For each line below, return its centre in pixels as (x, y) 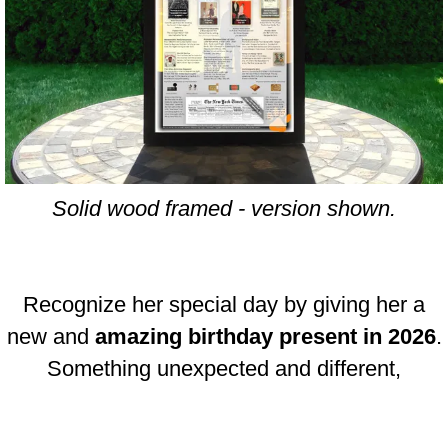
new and (50, 337)
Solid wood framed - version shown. (224, 209)
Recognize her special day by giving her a (224, 305)
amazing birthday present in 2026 (265, 337)
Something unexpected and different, (224, 369)
